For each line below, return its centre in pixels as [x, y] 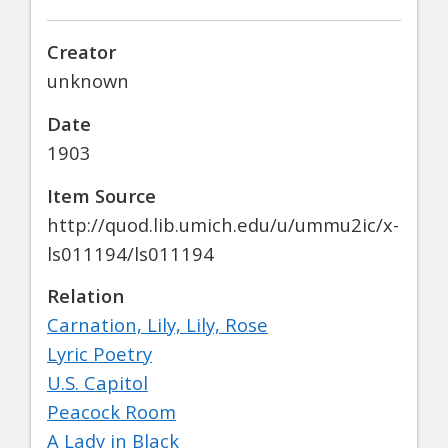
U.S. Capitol [97, 383]
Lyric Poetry [99, 354]
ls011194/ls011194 [130, 253]
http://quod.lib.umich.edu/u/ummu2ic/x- [223, 224]
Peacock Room [111, 412]
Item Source [101, 195]
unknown [88, 81]
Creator [81, 52]
